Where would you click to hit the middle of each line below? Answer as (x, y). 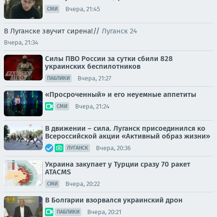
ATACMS (58, 172)
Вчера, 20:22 (83, 184)
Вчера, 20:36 (113, 148)
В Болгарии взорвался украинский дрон (114, 200)
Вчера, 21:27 (94, 78)
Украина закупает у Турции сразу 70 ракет (118, 164)
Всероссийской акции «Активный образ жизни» (128, 136)
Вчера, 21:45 (83, 9)
